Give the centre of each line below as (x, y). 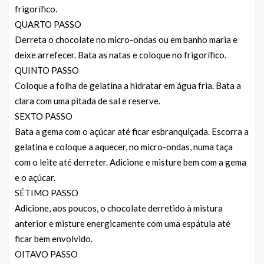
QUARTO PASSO (48, 24)
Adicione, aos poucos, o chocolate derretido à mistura (119, 208)
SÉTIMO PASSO (47, 192)
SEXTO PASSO (44, 116)
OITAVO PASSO (46, 254)
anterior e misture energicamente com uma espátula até (123, 223)
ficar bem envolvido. (54, 238)
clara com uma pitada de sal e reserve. (88, 100)
